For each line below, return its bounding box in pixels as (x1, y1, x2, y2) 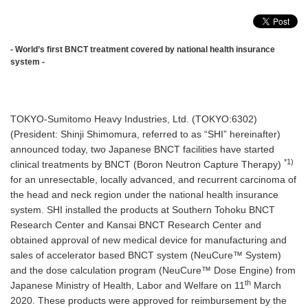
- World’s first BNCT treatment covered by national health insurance (10, 44, 275, 54)
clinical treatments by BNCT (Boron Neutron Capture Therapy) (10, 159, 284, 170)
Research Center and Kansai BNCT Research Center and (10, 219, 261, 231)
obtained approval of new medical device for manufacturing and (10, 234, 287, 246)
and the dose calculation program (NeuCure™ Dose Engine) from (10, 265, 296, 276)
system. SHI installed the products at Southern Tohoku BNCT (10, 204, 275, 216)
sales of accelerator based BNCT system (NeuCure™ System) (10, 250, 281, 261)
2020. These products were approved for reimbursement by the (10, 295, 287, 307)
